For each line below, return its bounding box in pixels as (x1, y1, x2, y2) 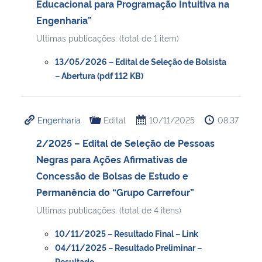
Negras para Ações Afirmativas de (36, 152, 188, 166)
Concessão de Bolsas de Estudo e (36, 168, 188, 182)
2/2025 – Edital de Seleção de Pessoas (36, 136, 215, 149)
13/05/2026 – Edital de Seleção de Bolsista (55, 55, 226, 67)
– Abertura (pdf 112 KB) (55, 69, 143, 81)
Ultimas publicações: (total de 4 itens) (36, 204, 181, 215)
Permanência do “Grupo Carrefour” (36, 185, 194, 198)
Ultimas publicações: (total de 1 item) (36, 32, 179, 43)
